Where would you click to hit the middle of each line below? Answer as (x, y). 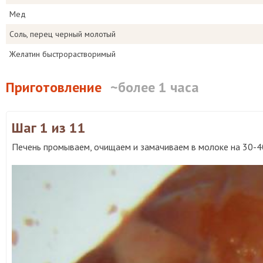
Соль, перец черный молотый (63, 34)
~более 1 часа (155, 87)
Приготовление (54, 87)
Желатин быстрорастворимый (63, 54)
